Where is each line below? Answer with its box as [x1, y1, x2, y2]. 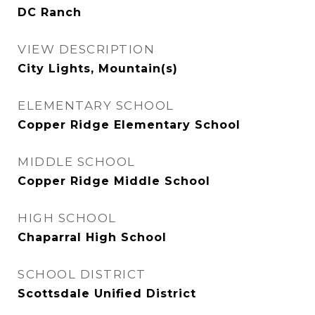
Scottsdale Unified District [18, 287, 196, 300]
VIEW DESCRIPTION [18, 42, 155, 56]
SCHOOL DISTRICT [18, 267, 146, 281]
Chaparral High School [18, 231, 167, 244]
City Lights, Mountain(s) [18, 62, 178, 75]
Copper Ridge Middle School [18, 174, 210, 188]
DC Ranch [18, 6, 82, 19]
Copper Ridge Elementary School [18, 118, 240, 131]
